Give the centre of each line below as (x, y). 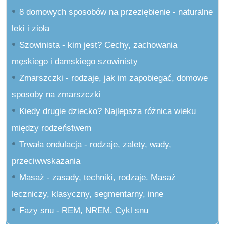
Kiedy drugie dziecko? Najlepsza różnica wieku (107, 111)
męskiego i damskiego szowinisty (75, 62)
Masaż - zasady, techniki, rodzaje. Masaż (97, 178)
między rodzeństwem (51, 128)
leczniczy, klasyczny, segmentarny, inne (87, 194)
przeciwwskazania (46, 161)
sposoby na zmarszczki (56, 95)
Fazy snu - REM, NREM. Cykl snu (84, 211)
